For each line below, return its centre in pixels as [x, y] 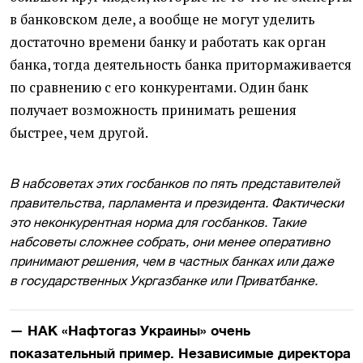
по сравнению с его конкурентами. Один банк [159, 87]
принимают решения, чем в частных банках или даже [172, 261]
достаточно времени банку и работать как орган [168, 42]
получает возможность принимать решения [153, 110]
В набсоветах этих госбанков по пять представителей [175, 183]
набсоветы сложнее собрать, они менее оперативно [170, 241]
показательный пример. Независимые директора [180, 353]
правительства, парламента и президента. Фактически [177, 202]
